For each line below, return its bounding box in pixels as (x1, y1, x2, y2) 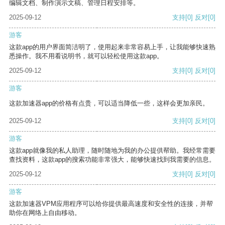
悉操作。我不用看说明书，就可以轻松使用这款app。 (9, 52, 163, 60)
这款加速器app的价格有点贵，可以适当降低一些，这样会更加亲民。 (9, 99, 209, 107)
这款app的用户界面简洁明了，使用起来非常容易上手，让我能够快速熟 (9, 43, 215, 51)
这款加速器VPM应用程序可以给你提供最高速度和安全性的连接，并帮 (9, 200, 213, 208)
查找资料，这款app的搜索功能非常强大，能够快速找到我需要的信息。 (9, 156, 215, 164)
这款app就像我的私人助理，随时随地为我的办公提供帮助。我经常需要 (9, 147, 215, 155)
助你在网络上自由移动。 (9, 209, 81, 217)
